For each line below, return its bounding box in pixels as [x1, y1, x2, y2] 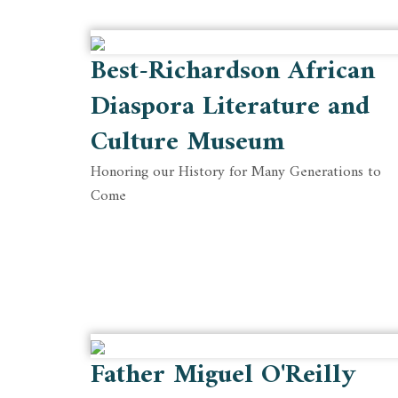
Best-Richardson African [91, 48, 375, 95]
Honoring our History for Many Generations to [91, 159, 381, 186]
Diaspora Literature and [91, 84, 370, 131]
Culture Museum [91, 119, 284, 166]
